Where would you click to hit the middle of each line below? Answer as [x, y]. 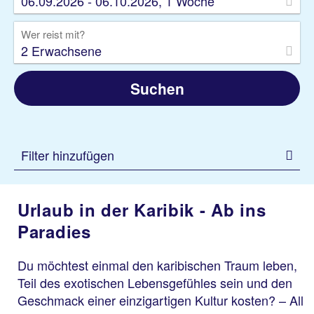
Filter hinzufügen [68, 155]
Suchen [157, 88]
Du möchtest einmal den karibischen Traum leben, [157, 265]
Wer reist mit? [53, 34]
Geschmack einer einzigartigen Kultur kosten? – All [161, 300]
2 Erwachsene [61, 50]
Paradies [54, 231]
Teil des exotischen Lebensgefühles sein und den [155, 282]
